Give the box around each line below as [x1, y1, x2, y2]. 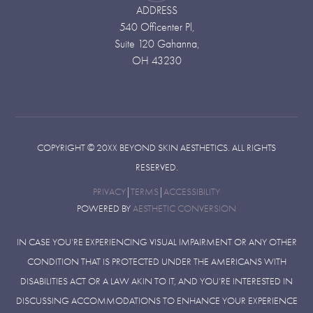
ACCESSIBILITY [163, 185, 220, 198]
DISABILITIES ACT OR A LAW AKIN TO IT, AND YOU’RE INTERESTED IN [20, 275, 293, 287]
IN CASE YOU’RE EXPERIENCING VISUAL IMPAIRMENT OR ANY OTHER [16, 235, 297, 248]
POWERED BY [77, 202, 133, 214]
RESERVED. [135, 161, 178, 173]
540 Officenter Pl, [119, 20, 194, 34]
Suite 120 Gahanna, [114, 37, 199, 50]
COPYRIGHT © [37, 141, 96, 154]
